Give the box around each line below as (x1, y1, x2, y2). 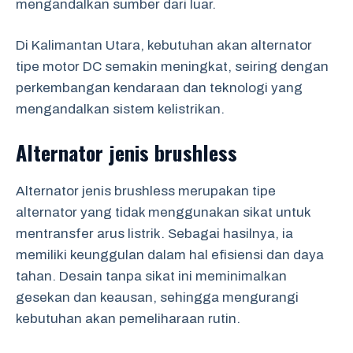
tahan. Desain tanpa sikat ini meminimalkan (16, 268, 287, 284)
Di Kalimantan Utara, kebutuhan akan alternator (16, 38, 312, 53)
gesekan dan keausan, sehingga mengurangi (16, 289, 299, 305)
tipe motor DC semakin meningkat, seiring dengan (16, 59, 329, 74)
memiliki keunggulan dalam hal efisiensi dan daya (16, 247, 324, 262)
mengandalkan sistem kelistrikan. (16, 102, 225, 117)
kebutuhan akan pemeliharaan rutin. (16, 310, 240, 326)
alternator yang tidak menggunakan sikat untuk (16, 204, 310, 220)
